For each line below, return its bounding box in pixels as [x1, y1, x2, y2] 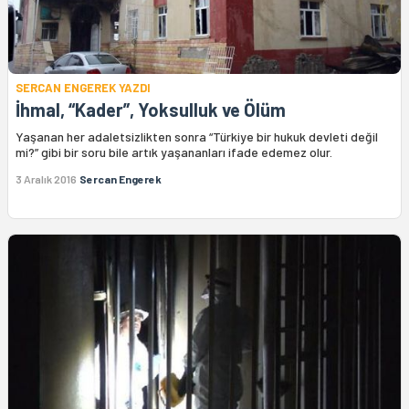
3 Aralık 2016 [16, 172, 77, 185]
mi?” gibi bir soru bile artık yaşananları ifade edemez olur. [16, 143, 332, 160]
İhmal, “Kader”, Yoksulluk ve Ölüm [16, 98, 286, 121]
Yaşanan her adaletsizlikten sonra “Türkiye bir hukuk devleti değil [16, 128, 378, 144]
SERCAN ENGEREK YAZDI [16, 79, 151, 95]
